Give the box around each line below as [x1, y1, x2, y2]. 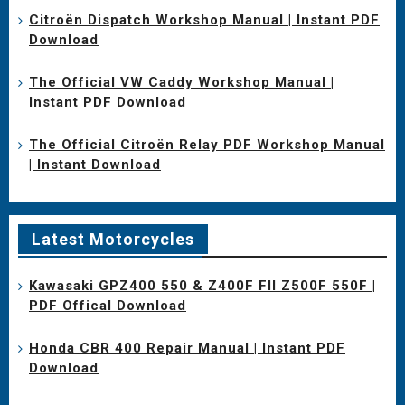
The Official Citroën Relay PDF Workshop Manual [29, 136, 385, 153]
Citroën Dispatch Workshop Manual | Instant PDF [29, 11, 380, 28]
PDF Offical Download [29, 297, 186, 314]
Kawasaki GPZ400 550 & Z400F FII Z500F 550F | [29, 277, 376, 294]
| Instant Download [29, 155, 161, 173]
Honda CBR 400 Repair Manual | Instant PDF [29, 339, 345, 356]
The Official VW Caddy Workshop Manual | [29, 73, 334, 90]
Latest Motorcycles [32, 229, 194, 249]
